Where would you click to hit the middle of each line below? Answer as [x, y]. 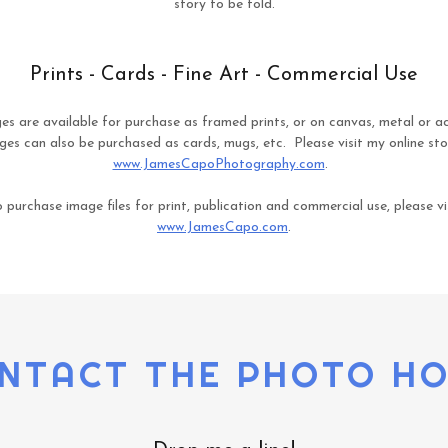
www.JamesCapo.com [222, 228]
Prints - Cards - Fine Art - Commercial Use [224, 75]
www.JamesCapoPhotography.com [218, 165]
